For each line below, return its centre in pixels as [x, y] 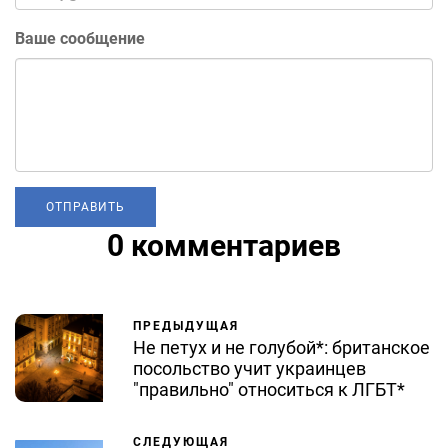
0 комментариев [224, 245]
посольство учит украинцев [249, 368]
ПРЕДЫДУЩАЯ [186, 325]
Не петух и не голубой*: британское [281, 347]
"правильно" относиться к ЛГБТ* [269, 389]
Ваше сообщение [80, 38]
